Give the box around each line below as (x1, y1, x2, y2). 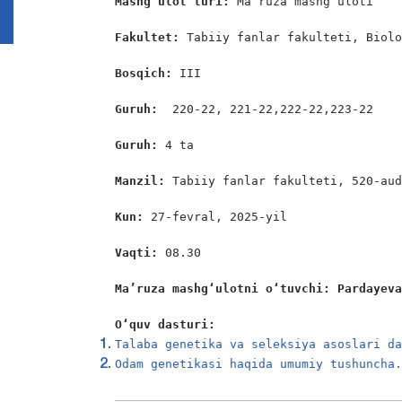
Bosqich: (115, 66, 180, 80)
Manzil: (115, 174, 173, 188)
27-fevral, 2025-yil (151, 210, 288, 223)
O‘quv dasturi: (115, 318, 216, 331)
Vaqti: (115, 246, 166, 259)
